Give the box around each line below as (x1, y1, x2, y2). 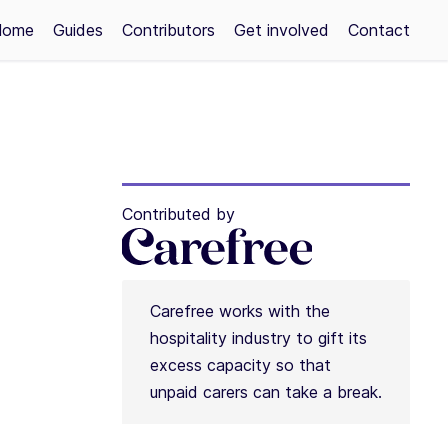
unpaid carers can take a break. (149, 382, 382, 402)
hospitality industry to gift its (149, 328, 367, 348)
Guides (53, 20, 103, 40)
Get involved (234, 20, 329, 40)
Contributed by (121, 204, 235, 224)
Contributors (122, 20, 215, 40)
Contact (348, 20, 410, 40)
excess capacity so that (149, 355, 331, 375)
